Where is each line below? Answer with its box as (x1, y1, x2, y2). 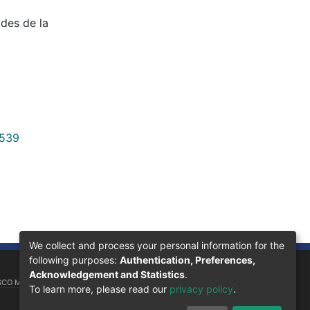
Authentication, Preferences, (120, 253, 255, 266)
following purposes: (29, 253, 120, 266)
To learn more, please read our (29, 282, 170, 295)
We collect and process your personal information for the (29, 239, 284, 251)
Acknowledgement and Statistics (29, 268, 185, 280)
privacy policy (170, 282, 233, 295)
